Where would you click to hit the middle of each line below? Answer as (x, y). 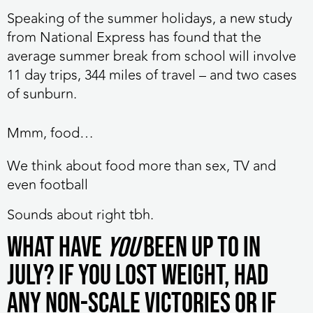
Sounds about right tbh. (80, 214)
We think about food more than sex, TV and (141, 166)
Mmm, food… (50, 133)
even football (48, 184)
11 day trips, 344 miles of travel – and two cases (152, 75)
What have (57, 248)
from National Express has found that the (134, 38)
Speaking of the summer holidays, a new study (150, 19)
